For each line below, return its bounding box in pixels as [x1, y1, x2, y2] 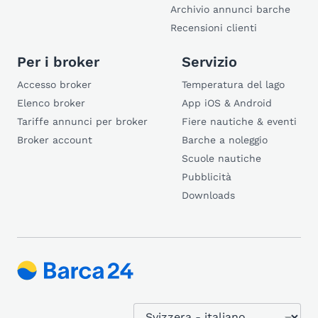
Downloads [182, 190, 235, 201]
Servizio [182, 53, 237, 70]
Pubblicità [182, 171, 231, 182]
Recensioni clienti [170, 22, 257, 33]
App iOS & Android [182, 97, 272, 109]
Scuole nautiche [182, 153, 261, 164]
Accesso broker [17, 79, 92, 90]
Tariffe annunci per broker [17, 116, 148, 127]
